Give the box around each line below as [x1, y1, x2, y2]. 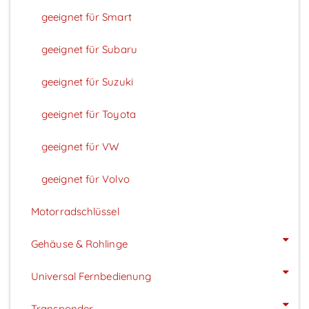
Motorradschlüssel [31, 204, 119, 218]
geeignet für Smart [41, 10, 132, 23]
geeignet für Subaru [41, 42, 137, 56]
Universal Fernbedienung [31, 269, 152, 283]
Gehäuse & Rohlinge [31, 237, 128, 250]
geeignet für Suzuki [41, 74, 133, 88]
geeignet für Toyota [41, 107, 136, 121]
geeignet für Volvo [41, 172, 130, 186]
